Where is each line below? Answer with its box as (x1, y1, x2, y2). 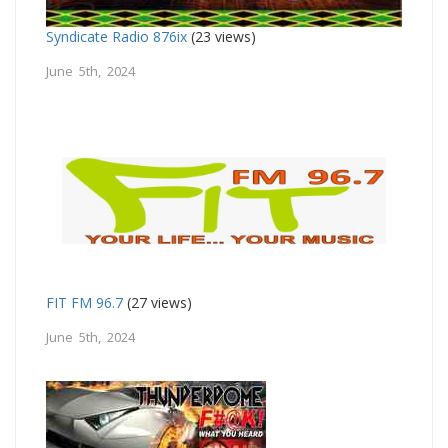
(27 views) (123, 292, 192, 312)
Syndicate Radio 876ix (46, 26, 187, 46)
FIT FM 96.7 (46, 292, 123, 312)
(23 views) (187, 26, 256, 46)
